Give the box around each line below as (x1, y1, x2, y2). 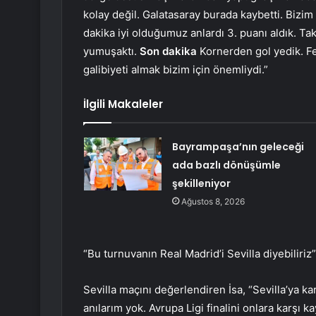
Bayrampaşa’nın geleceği (171, 140, 304, 154)
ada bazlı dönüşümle (171, 158, 281, 173)
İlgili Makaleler (83, 97, 163, 112)
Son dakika (140, 44, 197, 59)
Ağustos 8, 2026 (181, 196, 245, 207)
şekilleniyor (171, 176, 231, 191)
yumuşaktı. (83, 44, 140, 59)
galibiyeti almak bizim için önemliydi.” (83, 63, 268, 77)
